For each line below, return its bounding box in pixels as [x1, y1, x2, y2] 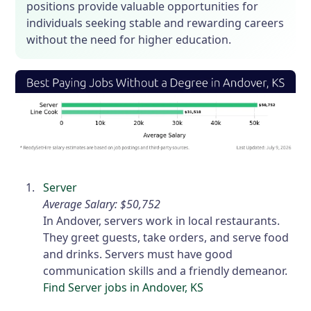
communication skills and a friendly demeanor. [43, 262, 288, 278]
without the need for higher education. [26, 32, 232, 48]
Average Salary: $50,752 [43, 196, 161, 212]
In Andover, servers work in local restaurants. [43, 212, 280, 228]
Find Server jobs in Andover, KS [43, 279, 204, 295]
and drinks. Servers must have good [43, 246, 233, 262]
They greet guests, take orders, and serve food [43, 229, 289, 245]
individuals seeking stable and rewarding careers [26, 15, 285, 31]
